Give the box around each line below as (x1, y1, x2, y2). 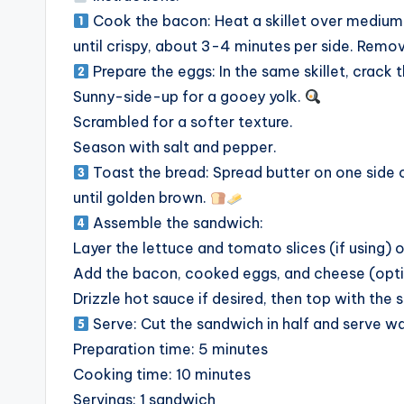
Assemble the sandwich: (89, 214, 264, 233)
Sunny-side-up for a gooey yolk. (73, 87, 305, 106)
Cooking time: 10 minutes (73, 365, 251, 384)
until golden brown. (73, 188, 210, 207)
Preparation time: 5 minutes (73, 340, 268, 359)
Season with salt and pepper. (73, 138, 277, 157)
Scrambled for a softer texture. (73, 113, 293, 132)
